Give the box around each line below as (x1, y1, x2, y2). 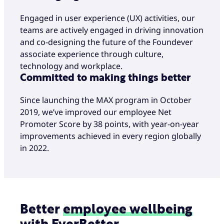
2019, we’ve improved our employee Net (20, 106, 171, 118)
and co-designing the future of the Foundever (20, 36, 193, 47)
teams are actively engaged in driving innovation (20, 24, 203, 35)
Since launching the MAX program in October (20, 94, 191, 106)
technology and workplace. (20, 60, 122, 71)
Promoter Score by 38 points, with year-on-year (20, 118, 199, 130)
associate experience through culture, (20, 48, 163, 59)
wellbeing (129, 203, 192, 216)
